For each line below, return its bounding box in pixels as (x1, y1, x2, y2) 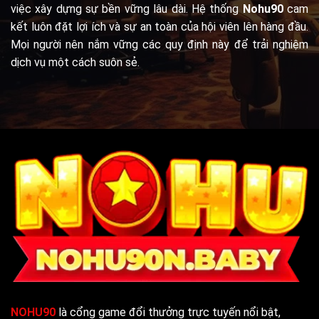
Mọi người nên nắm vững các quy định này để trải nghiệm (11, 37, 308, 51)
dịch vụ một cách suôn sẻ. (11, 55, 140, 69)
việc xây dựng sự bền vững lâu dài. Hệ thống (11, 1, 243, 16)
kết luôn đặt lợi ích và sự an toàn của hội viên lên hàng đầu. (11, 19, 308, 33)
